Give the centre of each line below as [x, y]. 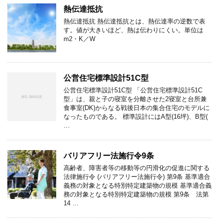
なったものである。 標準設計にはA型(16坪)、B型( [136, 116]
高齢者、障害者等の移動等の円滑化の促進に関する [137, 168]
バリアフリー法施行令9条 [109, 155]
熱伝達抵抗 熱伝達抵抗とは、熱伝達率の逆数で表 [134, 21]
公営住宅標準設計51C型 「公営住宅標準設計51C [133, 90]
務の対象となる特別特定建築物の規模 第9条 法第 [136, 194]
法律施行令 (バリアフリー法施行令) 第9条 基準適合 [137, 176]
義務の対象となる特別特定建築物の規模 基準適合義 [138, 185]
